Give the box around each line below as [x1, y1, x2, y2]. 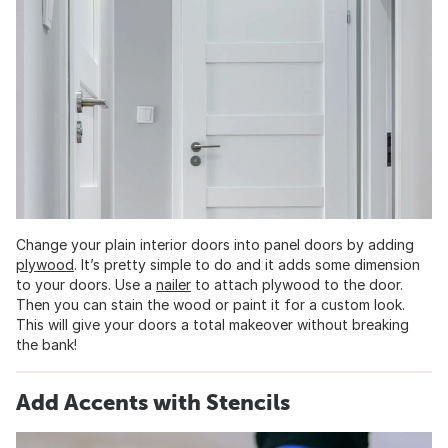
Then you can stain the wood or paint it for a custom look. [16, 295, 405, 313]
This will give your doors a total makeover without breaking [16, 315, 409, 333]
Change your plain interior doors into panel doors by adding [16, 235, 414, 253]
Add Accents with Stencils [16, 388, 290, 415]
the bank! [16, 335, 77, 353]
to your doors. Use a [16, 275, 156, 293]
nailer [156, 275, 191, 293]
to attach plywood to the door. [191, 275, 403, 293]
